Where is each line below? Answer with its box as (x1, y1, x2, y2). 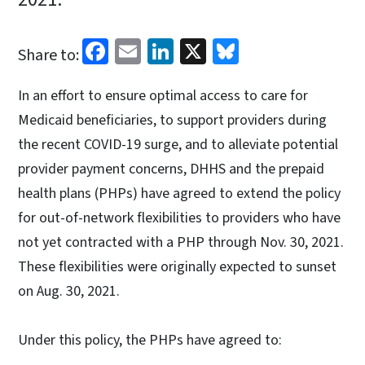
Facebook (108, 30, 213, 68)
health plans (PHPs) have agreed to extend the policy (18, 182, 341, 204)
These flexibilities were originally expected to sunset (18, 256, 336, 277)
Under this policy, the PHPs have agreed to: (18, 329, 282, 350)
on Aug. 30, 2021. (18, 280, 126, 301)
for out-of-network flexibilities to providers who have (18, 207, 341, 228)
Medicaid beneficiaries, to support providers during (18, 109, 327, 130)
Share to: (18, 43, 79, 67)
